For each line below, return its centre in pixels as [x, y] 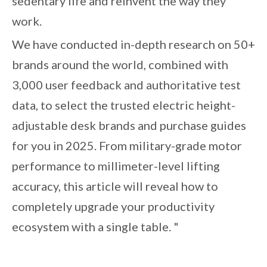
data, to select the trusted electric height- [124, 105]
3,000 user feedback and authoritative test [126, 85]
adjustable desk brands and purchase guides [129, 125]
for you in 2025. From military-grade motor [127, 145]
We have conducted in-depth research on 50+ [133, 44]
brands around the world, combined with [120, 64]
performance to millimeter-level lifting [116, 166]
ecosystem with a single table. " [95, 226]
